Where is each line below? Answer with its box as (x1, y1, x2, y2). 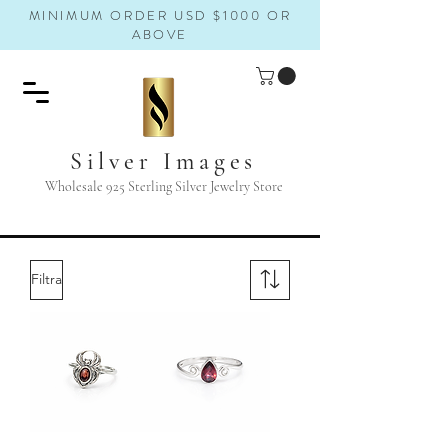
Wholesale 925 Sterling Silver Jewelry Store (44, 177, 283, 195)
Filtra (31, 270, 62, 289)
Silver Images (69, 146, 258, 176)
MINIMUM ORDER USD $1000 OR (28, 6, 292, 25)
